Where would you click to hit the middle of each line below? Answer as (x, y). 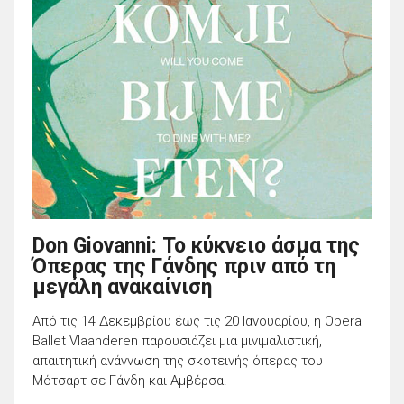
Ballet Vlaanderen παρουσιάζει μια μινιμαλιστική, (177, 341)
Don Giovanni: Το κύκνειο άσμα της (196, 246)
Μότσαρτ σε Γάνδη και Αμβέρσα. (130, 381)
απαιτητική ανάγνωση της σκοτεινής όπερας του (178, 361)
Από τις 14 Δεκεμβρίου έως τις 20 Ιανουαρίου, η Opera (197, 321)
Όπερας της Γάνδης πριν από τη (184, 267)
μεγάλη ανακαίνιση (122, 288)
